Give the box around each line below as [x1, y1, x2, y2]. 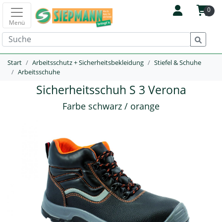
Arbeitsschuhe [18, 67, 60, 76]
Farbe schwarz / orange [62, 100, 160, 112]
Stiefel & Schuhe [154, 58, 201, 67]
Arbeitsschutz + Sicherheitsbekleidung [32, 58, 144, 67]
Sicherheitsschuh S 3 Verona [36, 82, 186, 98]
